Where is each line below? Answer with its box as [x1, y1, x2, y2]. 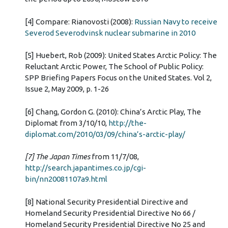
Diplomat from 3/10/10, [24, 118, 108, 127]
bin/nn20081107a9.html [24, 175, 107, 184]
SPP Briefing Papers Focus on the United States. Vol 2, [24, 73, 212, 82]
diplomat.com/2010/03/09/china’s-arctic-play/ [24, 129, 185, 138]
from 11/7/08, [90, 152, 139, 161]
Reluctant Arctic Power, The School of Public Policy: [24, 62, 204, 71]
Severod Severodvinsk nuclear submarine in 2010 [24, 28, 195, 37]
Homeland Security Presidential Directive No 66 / [24, 208, 195, 217]
